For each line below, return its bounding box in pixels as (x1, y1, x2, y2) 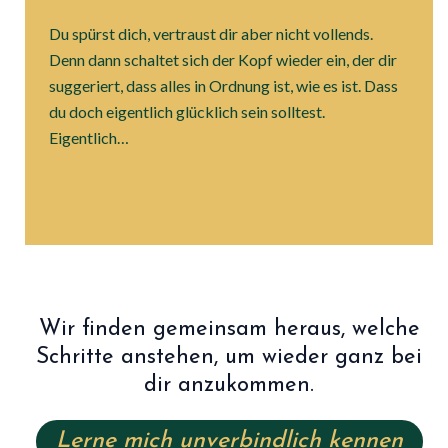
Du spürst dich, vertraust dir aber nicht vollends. (49, 24, 373, 44)
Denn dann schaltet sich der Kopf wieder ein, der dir (49, 50, 397, 70)
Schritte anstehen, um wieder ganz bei (36, 346, 422, 370)
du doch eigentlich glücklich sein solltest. (49, 102, 325, 122)
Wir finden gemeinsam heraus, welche (38, 318, 420, 342)
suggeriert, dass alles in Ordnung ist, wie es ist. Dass (49, 76, 398, 96)
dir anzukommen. (144, 374, 314, 398)
